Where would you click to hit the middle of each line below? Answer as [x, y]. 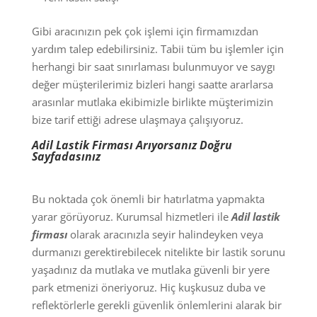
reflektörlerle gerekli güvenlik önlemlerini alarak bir [156, 305]
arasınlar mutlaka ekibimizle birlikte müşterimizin [152, 102]
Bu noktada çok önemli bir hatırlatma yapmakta [148, 198]
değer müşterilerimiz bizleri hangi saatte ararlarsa [152, 84]
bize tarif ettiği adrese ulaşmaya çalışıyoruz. [137, 119]
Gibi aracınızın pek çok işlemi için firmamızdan [145, 31]
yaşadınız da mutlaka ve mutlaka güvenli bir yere [150, 269]
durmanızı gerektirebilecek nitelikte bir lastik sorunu [158, 252]
